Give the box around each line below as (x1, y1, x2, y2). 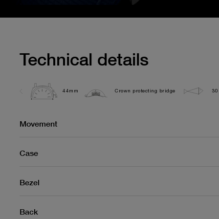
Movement (20, 119, 57, 128)
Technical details (20, 49, 149, 69)
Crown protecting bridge (115, 88, 175, 93)
